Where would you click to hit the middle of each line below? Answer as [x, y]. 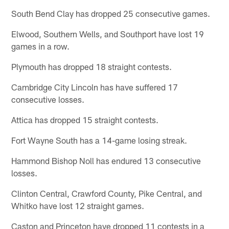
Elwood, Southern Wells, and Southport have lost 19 [108, 34]
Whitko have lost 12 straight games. [78, 206]
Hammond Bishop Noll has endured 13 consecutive [106, 161]
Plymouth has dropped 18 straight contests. [92, 67]
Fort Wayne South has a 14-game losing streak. [99, 140]
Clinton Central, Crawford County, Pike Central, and [107, 193]
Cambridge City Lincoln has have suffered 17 [95, 87]
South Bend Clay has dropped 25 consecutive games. [111, 14]
